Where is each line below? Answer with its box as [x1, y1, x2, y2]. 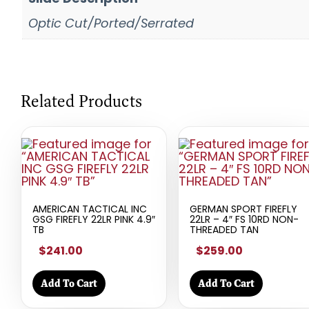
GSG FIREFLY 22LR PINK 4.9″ [32, 212, 155, 226]
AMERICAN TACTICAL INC [32, 201, 147, 216]
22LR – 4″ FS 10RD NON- [190, 212, 299, 226]
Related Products [21, 90, 142, 112]
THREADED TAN [190, 222, 259, 237]
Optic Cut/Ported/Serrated [28, 14, 194, 32]
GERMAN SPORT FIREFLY [190, 201, 297, 216]
